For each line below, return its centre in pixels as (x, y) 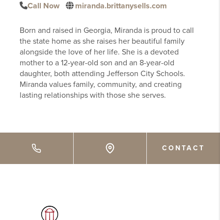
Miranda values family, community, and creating (101, 84)
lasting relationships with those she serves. (93, 95)
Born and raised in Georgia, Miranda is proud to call (107, 30)
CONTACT (184, 148)
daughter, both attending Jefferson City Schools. (103, 73)
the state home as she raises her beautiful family (102, 41)
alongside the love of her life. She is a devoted (99, 52)
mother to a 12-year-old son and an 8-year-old (97, 63)
